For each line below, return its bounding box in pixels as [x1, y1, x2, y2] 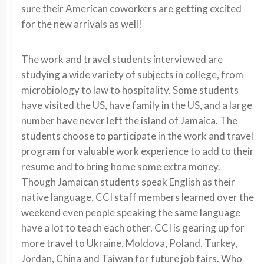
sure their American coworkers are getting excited [21, 2, 242, 15]
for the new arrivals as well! [21, 18, 142, 30]
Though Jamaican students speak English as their [21, 176, 235, 188]
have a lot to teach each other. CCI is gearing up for [21, 222, 245, 234]
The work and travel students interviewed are [21, 53, 223, 65]
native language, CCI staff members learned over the [21, 191, 254, 203]
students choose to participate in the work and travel [21, 130, 253, 142]
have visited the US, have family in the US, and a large [21, 99, 252, 111]
